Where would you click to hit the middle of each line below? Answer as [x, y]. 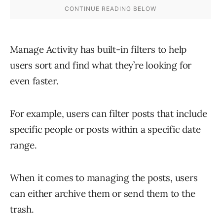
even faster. [34, 81]
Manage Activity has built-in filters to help [98, 50]
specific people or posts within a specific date [105, 129]
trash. [22, 209]
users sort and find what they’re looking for [101, 65]
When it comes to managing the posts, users [104, 178]
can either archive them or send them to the [103, 194]
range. [23, 145]
